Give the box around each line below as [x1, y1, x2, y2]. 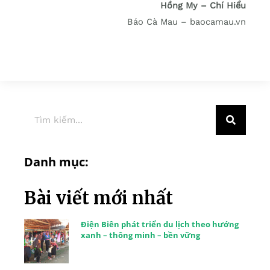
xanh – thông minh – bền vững [80, 230, 200, 241]
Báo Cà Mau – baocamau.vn [127, 16, 246, 28]
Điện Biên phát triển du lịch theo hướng [80, 219, 239, 230]
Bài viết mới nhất [24, 187, 173, 210]
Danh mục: [24, 154, 89, 171]
